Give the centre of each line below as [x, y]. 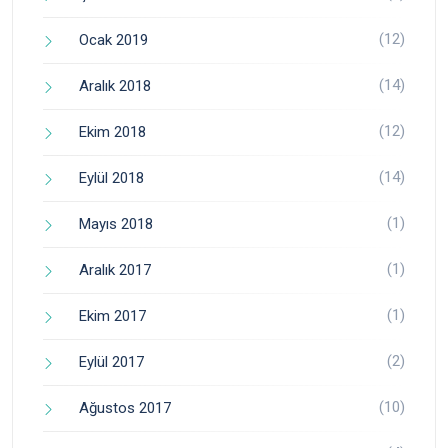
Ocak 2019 [113, 40]
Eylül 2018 [111, 178]
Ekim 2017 [112, 316]
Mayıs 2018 [116, 224]
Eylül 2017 [111, 362]
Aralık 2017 [115, 270]
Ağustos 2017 [125, 408]
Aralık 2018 [115, 86]
